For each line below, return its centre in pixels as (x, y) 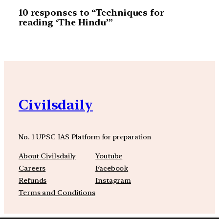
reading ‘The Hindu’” (66, 22)
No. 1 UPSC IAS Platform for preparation (85, 137)
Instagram (113, 180)
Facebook (112, 168)
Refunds (33, 180)
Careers (32, 168)
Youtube (109, 156)
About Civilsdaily (47, 156)
